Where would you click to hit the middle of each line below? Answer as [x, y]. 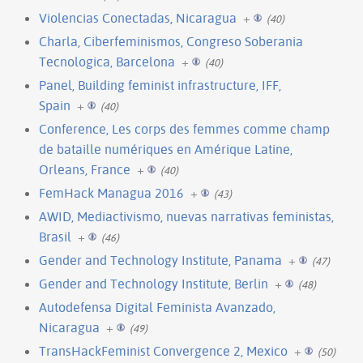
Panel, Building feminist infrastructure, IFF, [160, 85]
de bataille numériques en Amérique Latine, [166, 149]
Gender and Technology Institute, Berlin [154, 283]
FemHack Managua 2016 [111, 192]
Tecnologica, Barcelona [107, 61]
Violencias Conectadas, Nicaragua [138, 17]
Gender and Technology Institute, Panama [160, 260]
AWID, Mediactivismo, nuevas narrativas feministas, [186, 216]
